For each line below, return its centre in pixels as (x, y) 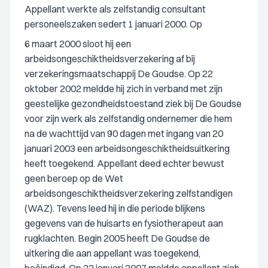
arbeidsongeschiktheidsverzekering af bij (110, 59)
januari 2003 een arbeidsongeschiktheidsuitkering (127, 148)
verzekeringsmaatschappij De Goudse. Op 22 (119, 74)
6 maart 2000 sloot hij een (78, 44)
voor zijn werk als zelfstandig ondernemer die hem (128, 118)
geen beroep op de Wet (74, 178)
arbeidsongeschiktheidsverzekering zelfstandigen (129, 193)
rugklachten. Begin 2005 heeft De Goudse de (117, 238)
